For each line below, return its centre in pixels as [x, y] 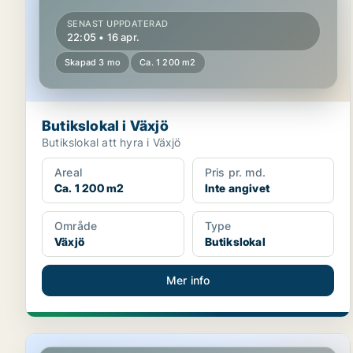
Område [76, 226]
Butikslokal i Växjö [105, 126]
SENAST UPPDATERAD [118, 24]
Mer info [188, 280]
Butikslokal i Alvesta [88, 342]
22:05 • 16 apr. [103, 37]
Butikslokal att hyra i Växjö [111, 142]
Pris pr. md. [235, 172]
